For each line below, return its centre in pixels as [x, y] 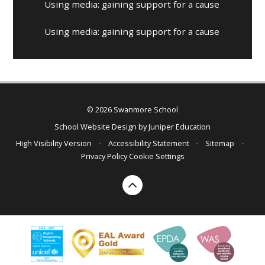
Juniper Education [180, 126]
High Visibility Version [54, 143]
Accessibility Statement [148, 143]
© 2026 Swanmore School [132, 110]
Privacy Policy [104, 156]
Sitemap [220, 143]
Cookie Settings [156, 156]
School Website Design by [101, 126]
